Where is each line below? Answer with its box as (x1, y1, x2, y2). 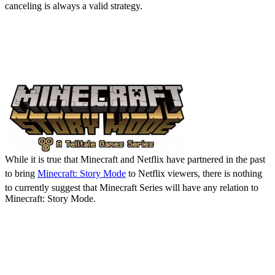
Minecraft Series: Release (5, 212, 258, 241)
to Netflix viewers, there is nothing (126, 168, 262, 179)
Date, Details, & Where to (5, 232, 261, 260)
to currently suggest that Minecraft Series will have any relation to (5, 182, 258, 193)
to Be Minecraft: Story (5, 39, 227, 68)
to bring (5, 168, 37, 179)
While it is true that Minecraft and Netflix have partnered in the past (5, 154, 265, 165)
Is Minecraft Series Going (5, 20, 260, 48)
